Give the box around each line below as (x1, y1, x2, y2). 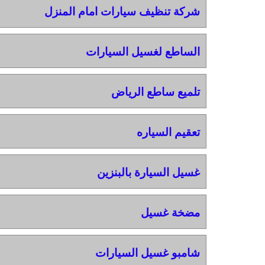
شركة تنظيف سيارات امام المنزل (44, 5, 200, 18)
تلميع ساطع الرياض (111, 85, 200, 98)
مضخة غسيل (140, 206, 200, 219)
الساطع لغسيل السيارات (85, 45, 200, 58)
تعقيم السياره (136, 125, 200, 138)
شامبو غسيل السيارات (95, 246, 200, 259)
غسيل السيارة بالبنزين (96, 166, 200, 179)
